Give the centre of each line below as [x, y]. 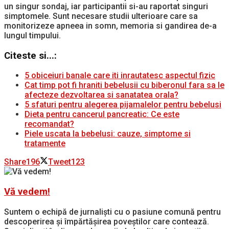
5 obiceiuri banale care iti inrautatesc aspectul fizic [120, 76]
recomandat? [49, 124]
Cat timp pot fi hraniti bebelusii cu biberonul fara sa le [124, 85]
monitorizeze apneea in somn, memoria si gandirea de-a [110, 26]
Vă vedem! [27, 192]
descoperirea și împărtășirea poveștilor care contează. [107, 221]
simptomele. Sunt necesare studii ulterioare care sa [101, 16]
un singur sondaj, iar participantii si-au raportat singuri [106, 6]
